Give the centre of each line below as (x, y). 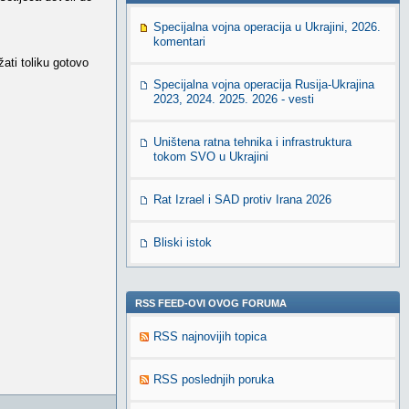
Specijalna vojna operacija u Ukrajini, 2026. (267, 27)
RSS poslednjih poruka (214, 379)
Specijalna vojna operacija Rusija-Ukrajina (264, 84)
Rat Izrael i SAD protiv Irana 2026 (242, 199)
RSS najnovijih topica (210, 336)
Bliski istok (183, 242)
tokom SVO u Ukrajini (211, 157)
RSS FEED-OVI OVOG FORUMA (211, 303)
